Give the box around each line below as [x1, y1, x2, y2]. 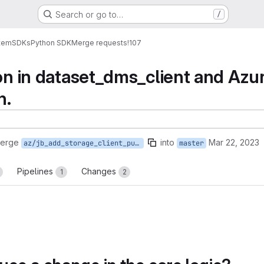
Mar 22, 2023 [209, 137, 259, 147]
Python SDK [31, 38, 71, 47]
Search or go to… [55, 9, 123, 19]
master [179, 138, 204, 148]
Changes [81, 166, 118, 176]
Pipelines [17, 166, 55, 176]
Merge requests [71, 38, 127, 47]
